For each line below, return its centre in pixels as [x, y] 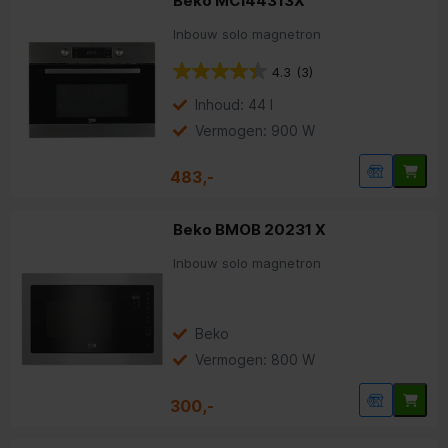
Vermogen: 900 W [255, 131]
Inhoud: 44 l [234, 105]
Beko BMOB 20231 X [250, 230]
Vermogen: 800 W [255, 360]
